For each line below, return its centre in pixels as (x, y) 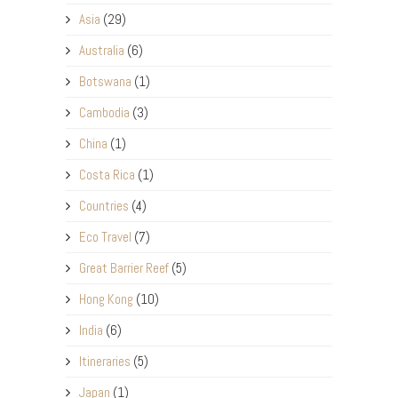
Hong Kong (106, 299)
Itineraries (105, 362)
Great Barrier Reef (124, 268)
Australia (102, 51)
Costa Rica (107, 175)
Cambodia (104, 113)
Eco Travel (105, 237)
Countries (104, 206)
